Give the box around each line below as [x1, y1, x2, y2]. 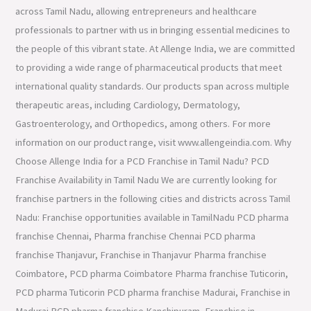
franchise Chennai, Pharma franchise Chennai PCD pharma [15, 229, 256, 242]
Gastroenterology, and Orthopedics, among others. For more [15, 117, 271, 130]
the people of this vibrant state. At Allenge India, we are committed [15, 42, 296, 55]
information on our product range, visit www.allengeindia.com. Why [15, 135, 292, 149]
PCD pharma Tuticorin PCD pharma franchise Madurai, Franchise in [15, 285, 291, 299]
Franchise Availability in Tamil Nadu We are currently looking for [15, 173, 278, 186]
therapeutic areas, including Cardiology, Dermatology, [15, 98, 241, 111]
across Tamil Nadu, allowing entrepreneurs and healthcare [15, 4, 258, 17]
